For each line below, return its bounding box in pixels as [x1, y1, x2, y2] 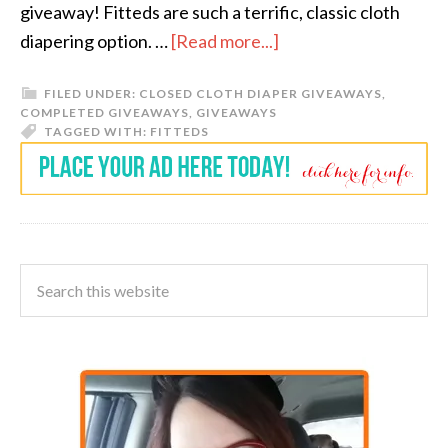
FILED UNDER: [44, 86, 139, 102]
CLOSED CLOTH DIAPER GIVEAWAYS [139, 86, 382, 102]
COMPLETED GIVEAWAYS [20, 105, 189, 121]
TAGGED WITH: [44, 124, 150, 140]
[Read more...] [171, 30, 279, 53]
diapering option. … [20, 30, 171, 53]
